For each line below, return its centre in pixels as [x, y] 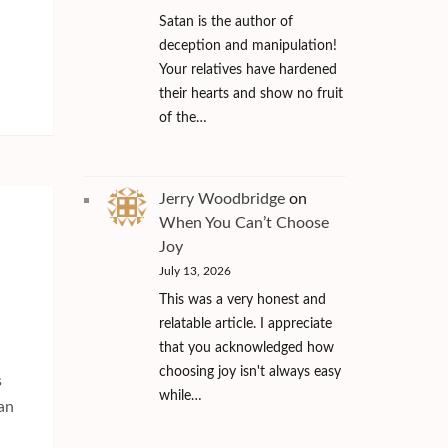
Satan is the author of [225, 22]
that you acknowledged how [246, 347]
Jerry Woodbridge [221, 198]
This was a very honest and [242, 299]
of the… [182, 118]
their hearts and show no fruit [250, 94]
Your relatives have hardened [247, 70]
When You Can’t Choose [243, 222]
